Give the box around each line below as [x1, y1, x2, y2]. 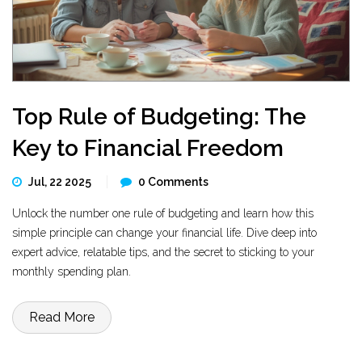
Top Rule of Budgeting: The [12, 103, 306, 130]
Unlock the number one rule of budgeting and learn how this [12, 207, 314, 220]
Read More [29, 309, 95, 325]
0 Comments [138, 175, 208, 188]
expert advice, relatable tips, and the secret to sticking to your [12, 246, 314, 259]
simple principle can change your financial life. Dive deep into [12, 226, 317, 239]
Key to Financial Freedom [12, 135, 284, 162]
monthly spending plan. [12, 265, 131, 278]
